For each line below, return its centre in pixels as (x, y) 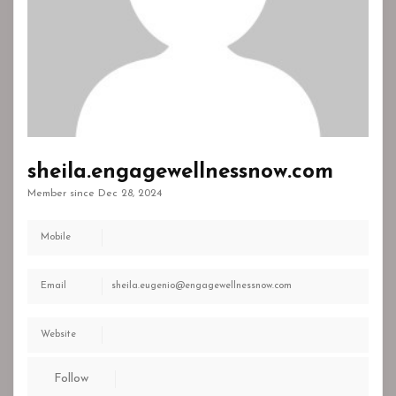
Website (58, 335)
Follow (71, 379)
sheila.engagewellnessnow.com (180, 172)
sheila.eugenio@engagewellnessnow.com (202, 286)
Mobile (56, 237)
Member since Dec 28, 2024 (95, 194)
